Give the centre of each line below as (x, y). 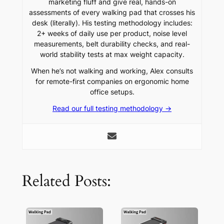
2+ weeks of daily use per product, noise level (112, 33)
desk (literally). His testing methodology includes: (112, 22)
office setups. (112, 91)
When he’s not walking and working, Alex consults (112, 70)
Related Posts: (66, 181)
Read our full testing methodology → (112, 108)
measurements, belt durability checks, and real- (112, 43)
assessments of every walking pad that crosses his (112, 12)
